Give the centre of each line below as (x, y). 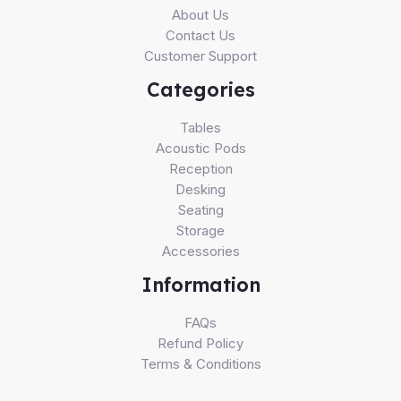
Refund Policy (200, 343)
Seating (200, 209)
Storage (200, 230)
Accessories (200, 251)
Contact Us (200, 35)
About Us (200, 14)
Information (200, 284)
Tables (200, 127)
